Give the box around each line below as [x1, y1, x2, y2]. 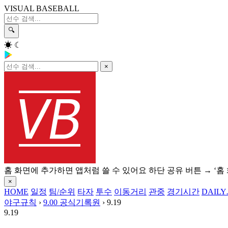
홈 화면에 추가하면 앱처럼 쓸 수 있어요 [4, 166, 149, 175]
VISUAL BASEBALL [4, 4, 79, 13]
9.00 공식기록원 [43, 198, 100, 207]
